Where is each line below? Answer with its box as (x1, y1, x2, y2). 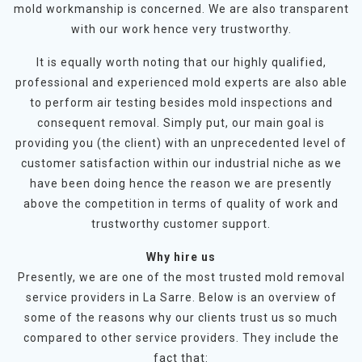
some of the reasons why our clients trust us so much (24, 310, 338, 324)
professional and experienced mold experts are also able (15, 75, 347, 89)
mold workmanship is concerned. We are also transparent (13, 2, 349, 15)
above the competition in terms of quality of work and (23, 196, 339, 210)
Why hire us (146, 250, 216, 263)
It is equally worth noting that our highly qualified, (36, 55, 326, 69)
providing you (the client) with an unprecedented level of (15, 136, 347, 149)
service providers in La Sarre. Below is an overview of (25, 290, 337, 304)
